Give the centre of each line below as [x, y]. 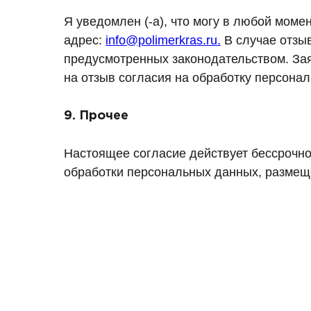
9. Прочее [96, 116]
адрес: [85, 40]
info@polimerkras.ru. [163, 40]
